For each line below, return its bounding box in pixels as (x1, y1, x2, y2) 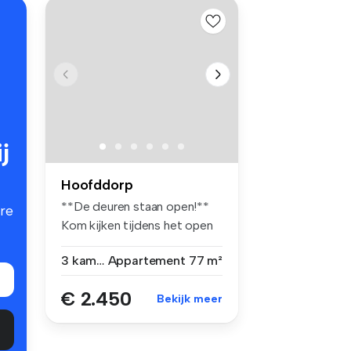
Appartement (107, 252, 186, 268)
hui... (61, 236, 84, 251)
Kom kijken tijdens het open (61, 217, 213, 233)
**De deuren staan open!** (61, 198, 209, 214)
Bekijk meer (157, 291, 223, 306)
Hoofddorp (61, 175, 133, 194)
